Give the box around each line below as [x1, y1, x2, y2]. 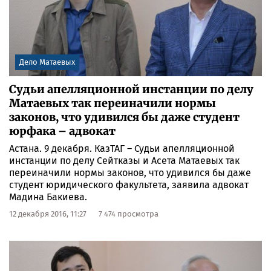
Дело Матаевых [19, 57, 75, 67]
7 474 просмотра [99, 209, 158, 219]
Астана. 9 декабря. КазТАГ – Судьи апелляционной [9, 143, 235, 155]
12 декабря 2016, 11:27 [9, 209, 87, 219]
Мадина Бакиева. [9, 191, 87, 203]
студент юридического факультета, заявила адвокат [9, 179, 249, 191]
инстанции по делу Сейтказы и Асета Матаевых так [9, 155, 240, 167]
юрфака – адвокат [9, 124, 116, 139]
